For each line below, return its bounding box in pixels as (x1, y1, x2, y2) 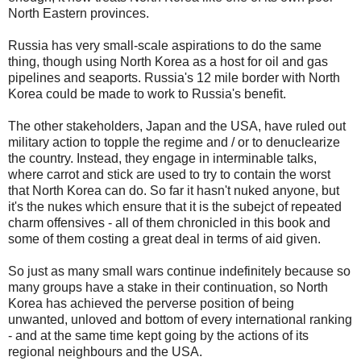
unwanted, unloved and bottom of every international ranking (8, 312, 352, 326)
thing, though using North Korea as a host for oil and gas (8, 54, 328, 68)
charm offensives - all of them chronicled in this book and (8, 215, 330, 230)
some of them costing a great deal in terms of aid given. (8, 231, 321, 246)
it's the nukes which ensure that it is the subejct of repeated (8, 199, 342, 214)
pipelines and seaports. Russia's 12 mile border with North (8, 70, 340, 85)
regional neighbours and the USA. (8, 344, 202, 359)
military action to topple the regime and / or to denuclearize (8, 135, 340, 149)
